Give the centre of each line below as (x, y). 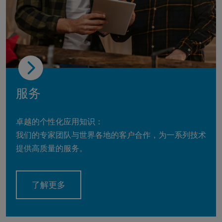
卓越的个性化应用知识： (59, 121)
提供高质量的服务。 (52, 148)
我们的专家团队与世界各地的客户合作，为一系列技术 (111, 135)
